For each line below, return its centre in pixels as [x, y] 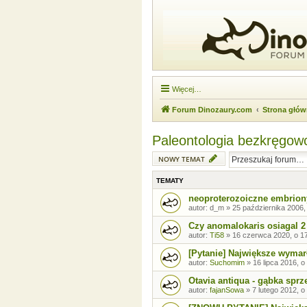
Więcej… [187, 89]
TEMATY [170, 181]
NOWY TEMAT [182, 159]
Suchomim [227, 262]
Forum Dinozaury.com [212, 110]
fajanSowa [227, 290]
